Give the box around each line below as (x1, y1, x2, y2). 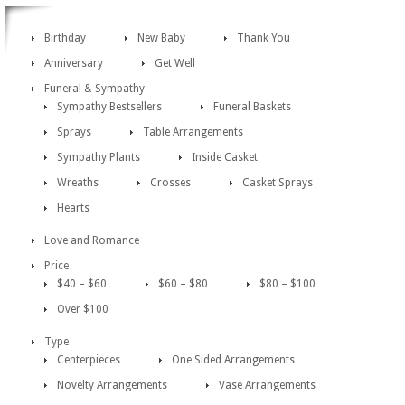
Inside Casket (192, 151, 258, 164)
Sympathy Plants (57, 151, 140, 164)
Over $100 (57, 303, 108, 316)
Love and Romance (44, 234, 139, 247)
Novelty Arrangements (57, 379, 167, 391)
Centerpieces (57, 353, 120, 366)
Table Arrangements (143, 126, 243, 138)
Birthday (44, 32, 86, 44)
